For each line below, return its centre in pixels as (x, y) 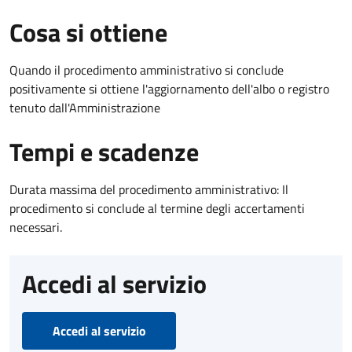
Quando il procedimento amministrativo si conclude (147, 70)
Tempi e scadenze (104, 151)
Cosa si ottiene (88, 32)
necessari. (36, 227)
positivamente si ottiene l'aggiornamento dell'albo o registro (169, 88)
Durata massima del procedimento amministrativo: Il (149, 189)
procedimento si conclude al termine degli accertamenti (157, 208)
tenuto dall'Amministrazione (85, 107)
